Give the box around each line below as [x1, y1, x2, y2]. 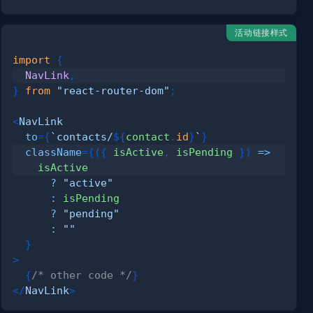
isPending [170, 145, 240, 158]
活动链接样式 [235, 27, 288, 38]
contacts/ [57, 130, 114, 143]
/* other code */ [31, 268, 133, 281]
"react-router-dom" [57, 84, 170, 96]
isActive [107, 145, 164, 158]
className [25, 145, 82, 158]
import [13, 53, 51, 66]
